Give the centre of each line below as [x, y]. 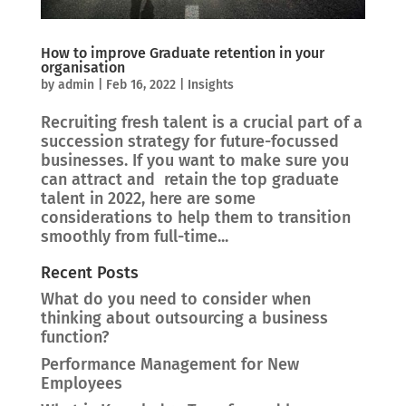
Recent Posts [89, 272]
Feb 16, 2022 [140, 84]
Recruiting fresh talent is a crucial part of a [201, 122]
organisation [82, 67]
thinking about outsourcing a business [184, 318]
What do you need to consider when [175, 299]
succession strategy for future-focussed [189, 141]
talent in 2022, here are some [148, 198]
